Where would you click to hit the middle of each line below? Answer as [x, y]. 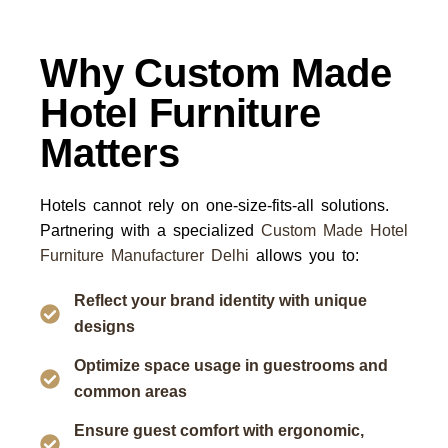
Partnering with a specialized [150, 230]
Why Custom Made [216, 73]
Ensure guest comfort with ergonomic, [218, 430]
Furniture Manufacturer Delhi [144, 255]
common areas [130, 391]
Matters [110, 153]
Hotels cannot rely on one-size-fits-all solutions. [214, 205]
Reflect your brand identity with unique [220, 300]
